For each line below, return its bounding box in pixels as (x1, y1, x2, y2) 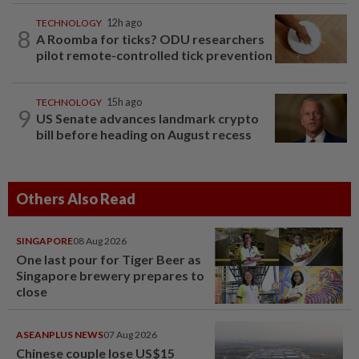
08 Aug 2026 (73, 235, 127, 248)
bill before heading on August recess (36, 127, 252, 143)
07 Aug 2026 (103, 329, 157, 341)
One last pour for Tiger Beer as (16, 252, 201, 268)
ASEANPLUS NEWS (16, 329, 103, 341)
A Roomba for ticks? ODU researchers (36, 31, 264, 47)
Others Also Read (16, 190, 135, 208)
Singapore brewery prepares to (16, 268, 204, 284)
